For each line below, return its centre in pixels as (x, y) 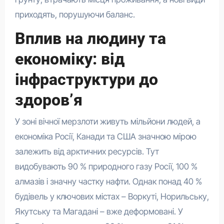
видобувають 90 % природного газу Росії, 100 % (106, 166)
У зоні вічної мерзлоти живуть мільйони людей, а (107, 121)
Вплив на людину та (90, 39)
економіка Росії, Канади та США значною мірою (105, 136)
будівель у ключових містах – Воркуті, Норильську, (112, 196)
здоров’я (48, 100)
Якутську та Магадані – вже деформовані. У (99, 211)
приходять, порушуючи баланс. (75, 15)
